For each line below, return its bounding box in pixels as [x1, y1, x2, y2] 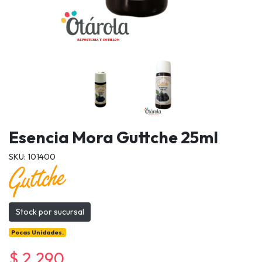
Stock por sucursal [15, 206, 84, 217]
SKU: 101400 [9, 151, 56, 162]
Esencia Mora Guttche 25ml [9, 126, 218, 147]
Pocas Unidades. [11, 228, 64, 237]
